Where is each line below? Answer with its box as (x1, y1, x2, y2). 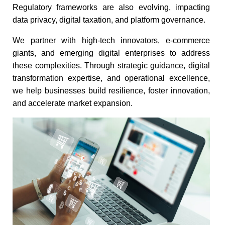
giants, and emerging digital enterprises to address (13, 49, 210, 57)
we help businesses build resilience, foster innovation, (13, 86, 210, 95)
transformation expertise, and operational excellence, (13, 74, 210, 82)
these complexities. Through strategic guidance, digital (13, 61, 210, 70)
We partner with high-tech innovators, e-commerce (13, 36, 210, 45)
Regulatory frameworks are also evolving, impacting (13, 3, 210, 12)
